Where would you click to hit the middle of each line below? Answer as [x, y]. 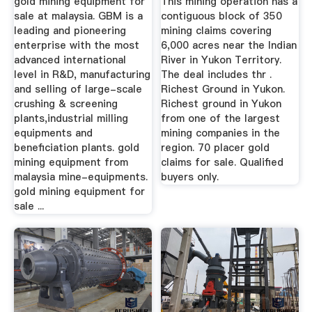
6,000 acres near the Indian [229, 45]
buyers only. [190, 177]
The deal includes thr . [217, 74]
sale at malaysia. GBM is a [78, 16]
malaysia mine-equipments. [80, 177]
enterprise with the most [76, 45]
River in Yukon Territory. [221, 60]
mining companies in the [221, 133]
